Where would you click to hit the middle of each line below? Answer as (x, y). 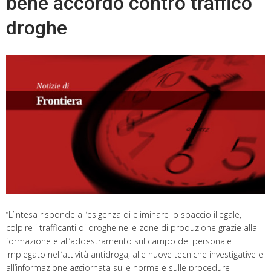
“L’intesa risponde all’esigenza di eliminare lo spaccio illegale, (124, 214)
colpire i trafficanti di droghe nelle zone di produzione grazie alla (132, 227)
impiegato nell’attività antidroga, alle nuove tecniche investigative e (135, 254)
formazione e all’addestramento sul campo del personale (119, 241)
